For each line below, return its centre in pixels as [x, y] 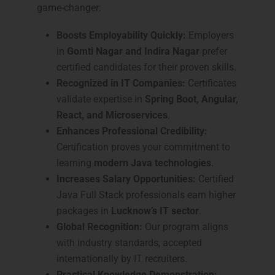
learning [75, 163]
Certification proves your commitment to [143, 147]
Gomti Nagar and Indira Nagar [133, 52]
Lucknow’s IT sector [155, 211]
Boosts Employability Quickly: [121, 36]
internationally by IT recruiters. [122, 259]
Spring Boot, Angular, [192, 99]
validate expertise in [101, 99]
